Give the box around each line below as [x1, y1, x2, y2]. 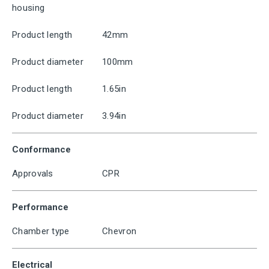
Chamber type [12, 226, 70, 237]
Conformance [12, 144, 71, 155]
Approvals [12, 168, 53, 179]
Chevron [102, 226, 137, 237]
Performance [12, 202, 68, 213]
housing [12, 2, 45, 13]
